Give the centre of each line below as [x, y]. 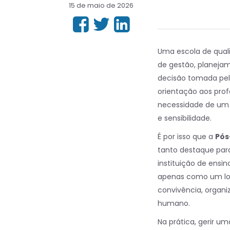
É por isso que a [186, 137]
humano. [174, 203]
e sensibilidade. [185, 118]
